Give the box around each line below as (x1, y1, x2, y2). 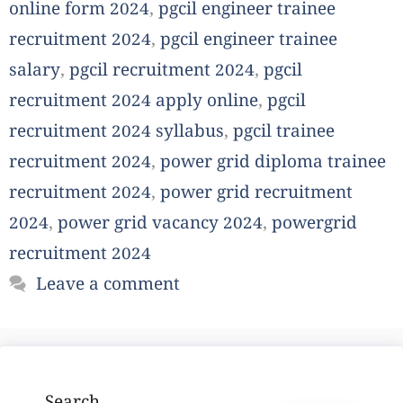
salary (9, 60, 60, 85)
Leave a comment (36, 274, 181, 299)
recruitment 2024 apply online (9, 91, 258, 115)
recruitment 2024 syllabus (9, 121, 224, 146)
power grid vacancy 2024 (58, 213, 263, 237)
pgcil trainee (233, 121, 335, 146)
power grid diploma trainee (160, 152, 386, 176)
